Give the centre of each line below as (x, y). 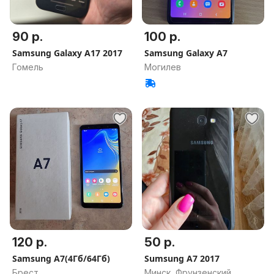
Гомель (28, 67)
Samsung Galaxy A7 (186, 53)
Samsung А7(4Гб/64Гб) (61, 258)
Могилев (163, 67)
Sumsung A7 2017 (182, 258)
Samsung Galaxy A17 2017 (67, 53)
